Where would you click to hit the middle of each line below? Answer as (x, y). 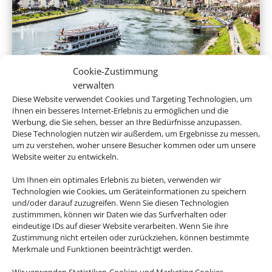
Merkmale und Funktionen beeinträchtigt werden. (102, 248)
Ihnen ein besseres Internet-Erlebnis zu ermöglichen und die (120, 110)
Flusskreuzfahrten (136, 83)
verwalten (93, 84)
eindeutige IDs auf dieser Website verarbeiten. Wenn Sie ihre (120, 225)
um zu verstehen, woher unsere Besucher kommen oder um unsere (134, 144)
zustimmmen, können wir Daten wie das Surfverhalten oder (119, 214)
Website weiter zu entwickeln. (65, 156)
